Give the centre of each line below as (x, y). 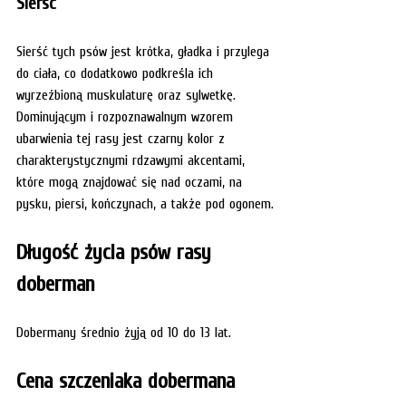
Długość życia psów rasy (117, 251)
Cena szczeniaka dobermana (126, 380)
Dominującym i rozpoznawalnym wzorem (127, 116)
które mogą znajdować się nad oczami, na (131, 181)
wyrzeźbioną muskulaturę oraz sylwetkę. (128, 94)
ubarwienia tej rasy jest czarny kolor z (123, 137)
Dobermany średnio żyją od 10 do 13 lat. (126, 331)
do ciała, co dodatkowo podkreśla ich (117, 72)
